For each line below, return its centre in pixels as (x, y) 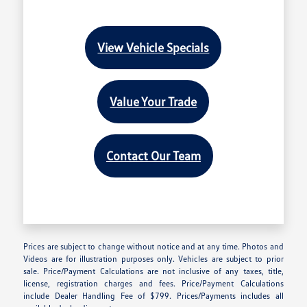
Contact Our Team (153, 155)
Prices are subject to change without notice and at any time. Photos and (153, 246)
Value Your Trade (153, 101)
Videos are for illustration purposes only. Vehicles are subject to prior (153, 258)
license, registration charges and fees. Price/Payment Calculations (153, 283)
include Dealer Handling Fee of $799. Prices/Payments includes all (153, 295)
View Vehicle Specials (153, 47)
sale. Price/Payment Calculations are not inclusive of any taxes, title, (153, 271)
